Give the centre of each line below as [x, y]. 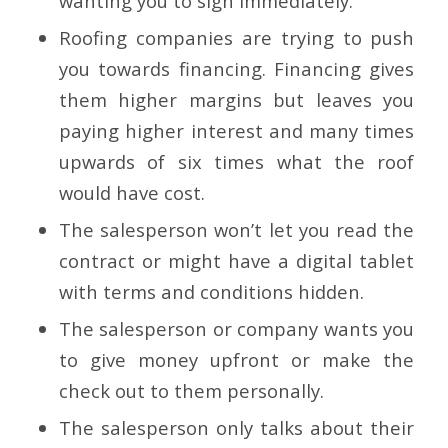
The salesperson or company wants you [236, 328]
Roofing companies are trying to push [236, 37]
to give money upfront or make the [236, 359]
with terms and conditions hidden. [211, 291]
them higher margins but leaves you [236, 99]
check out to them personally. [191, 390]
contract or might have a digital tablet [236, 260]
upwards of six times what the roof [236, 161]
